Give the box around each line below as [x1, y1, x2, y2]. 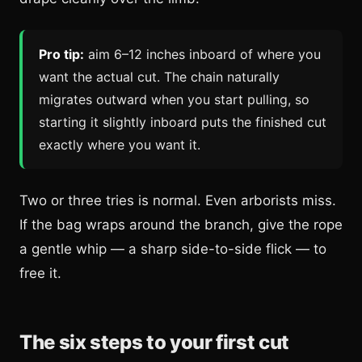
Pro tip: [39, 45, 84, 62]
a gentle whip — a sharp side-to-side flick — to [19, 240, 326, 257]
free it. [19, 264, 61, 281]
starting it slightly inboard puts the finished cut [39, 113, 326, 130]
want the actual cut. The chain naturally [39, 68, 280, 85]
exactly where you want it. [39, 136, 200, 153]
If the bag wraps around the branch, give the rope [19, 216, 343, 233]
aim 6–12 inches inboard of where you [84, 45, 321, 62]
